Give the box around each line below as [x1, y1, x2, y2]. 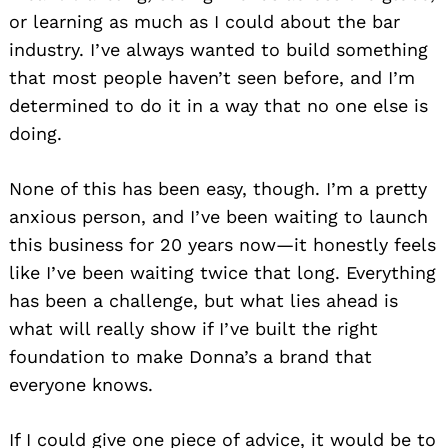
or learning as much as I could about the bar [9, 11, 400, 33]
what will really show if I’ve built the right [9, 318, 378, 340]
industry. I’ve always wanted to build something [9, 39, 428, 61]
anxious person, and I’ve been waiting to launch [9, 206, 428, 228]
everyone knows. [9, 374, 153, 396]
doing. [9, 123, 62, 145]
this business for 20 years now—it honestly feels [9, 234, 436, 256]
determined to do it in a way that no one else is [9, 95, 428, 117]
